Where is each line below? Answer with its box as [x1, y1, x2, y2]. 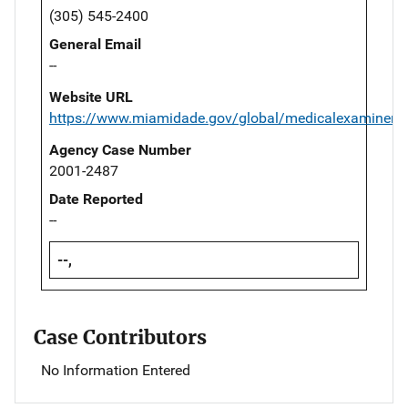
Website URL [49, 88, 133, 107]
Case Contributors [34, 325, 207, 351]
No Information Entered [41, 362, 190, 380]
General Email [49, 36, 141, 54]
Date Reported [49, 190, 143, 209]
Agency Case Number [49, 141, 191, 159]
